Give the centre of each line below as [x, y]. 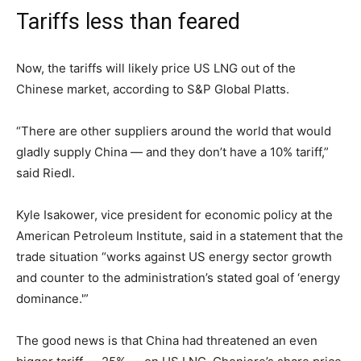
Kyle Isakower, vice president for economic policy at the [174, 214]
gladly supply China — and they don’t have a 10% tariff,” [172, 151]
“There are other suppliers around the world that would [174, 131]
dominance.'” [52, 298]
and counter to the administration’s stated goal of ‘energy [178, 277]
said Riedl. [46, 172]
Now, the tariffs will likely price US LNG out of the [156, 68]
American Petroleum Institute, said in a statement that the [180, 235]
